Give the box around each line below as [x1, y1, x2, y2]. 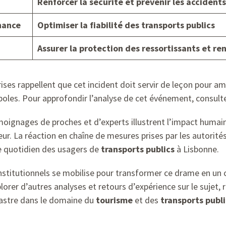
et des [133, 194, 160, 206]
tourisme [96, 194, 133, 206]
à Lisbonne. [175, 143, 219, 155]
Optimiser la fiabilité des [37, 19, 141, 31]
